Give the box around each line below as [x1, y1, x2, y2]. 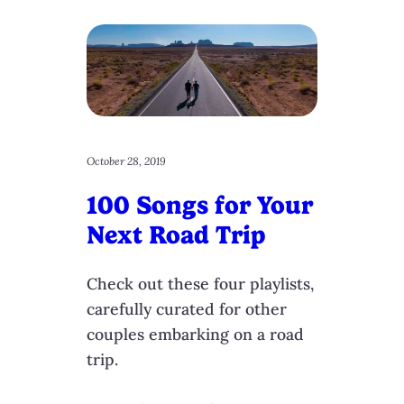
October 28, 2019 [87, 154, 166, 169]
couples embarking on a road [87, 323, 304, 344]
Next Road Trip [87, 220, 265, 251]
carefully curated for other [87, 298, 287, 319]
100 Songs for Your [87, 190, 313, 221]
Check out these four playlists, [87, 272, 314, 294]
